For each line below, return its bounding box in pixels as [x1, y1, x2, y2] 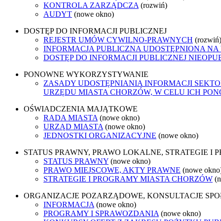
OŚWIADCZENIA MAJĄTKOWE [24, 104, 138, 113]
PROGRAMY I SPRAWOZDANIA [43, 209, 159, 218]
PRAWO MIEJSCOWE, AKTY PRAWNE [43, 165, 181, 174]
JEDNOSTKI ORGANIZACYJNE [43, 131, 156, 140]
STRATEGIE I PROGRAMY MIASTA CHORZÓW [43, 174, 213, 183]
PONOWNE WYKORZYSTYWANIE [24, 70, 148, 78]
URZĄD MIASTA [43, 122, 103, 131]
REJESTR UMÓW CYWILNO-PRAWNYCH [43, 35, 193, 44]
